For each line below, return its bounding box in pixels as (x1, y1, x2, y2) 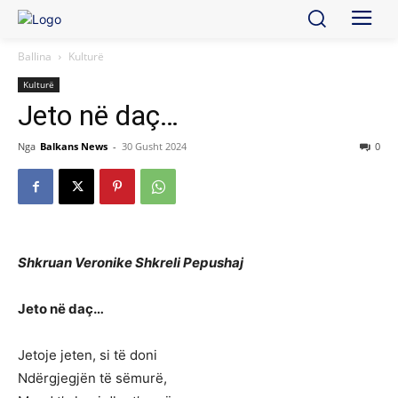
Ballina (18, 49, 52, 65)
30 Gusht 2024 (122, 139, 187, 154)
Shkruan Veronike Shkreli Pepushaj (18, 254, 243, 272)
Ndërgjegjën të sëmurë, (18, 370, 167, 387)
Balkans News (40, 139, 107, 154)
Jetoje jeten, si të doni (18, 346, 157, 364)
